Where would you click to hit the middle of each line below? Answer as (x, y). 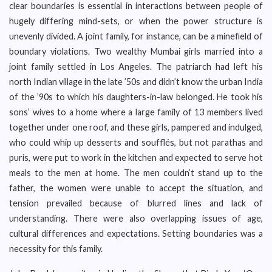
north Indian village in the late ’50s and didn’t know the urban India (136, 82)
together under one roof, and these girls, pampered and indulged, (136, 127)
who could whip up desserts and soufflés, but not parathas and (136, 142)
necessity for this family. (56, 249)
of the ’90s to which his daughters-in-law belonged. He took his (136, 97)
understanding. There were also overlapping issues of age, (136, 218)
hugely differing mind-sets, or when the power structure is (136, 21)
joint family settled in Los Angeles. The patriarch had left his (136, 66)
